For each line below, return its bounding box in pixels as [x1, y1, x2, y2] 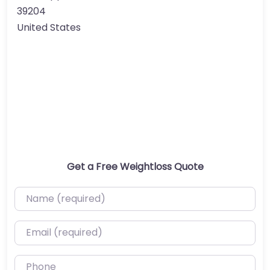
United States [17, 20, 81, 34]
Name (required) [14, 187, 93, 201]
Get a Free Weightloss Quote [66, 159, 204, 174]
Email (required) [14, 221, 90, 236]
